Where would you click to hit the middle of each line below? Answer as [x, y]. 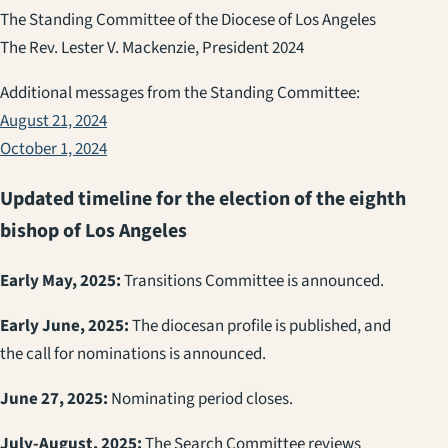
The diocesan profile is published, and [260, 325]
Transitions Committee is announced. [252, 280]
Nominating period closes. [200, 398]
